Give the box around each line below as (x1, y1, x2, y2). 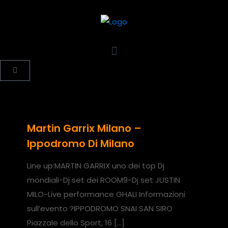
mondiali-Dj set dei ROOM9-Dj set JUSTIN (27, 174, 180, 185)
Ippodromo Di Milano (27, 136, 134, 151)
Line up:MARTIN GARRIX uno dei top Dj (27, 160, 164, 171)
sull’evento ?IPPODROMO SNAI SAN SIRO (27, 203, 173, 214)
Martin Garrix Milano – (27, 121, 141, 135)
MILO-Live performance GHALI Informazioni (27, 188, 185, 199)
